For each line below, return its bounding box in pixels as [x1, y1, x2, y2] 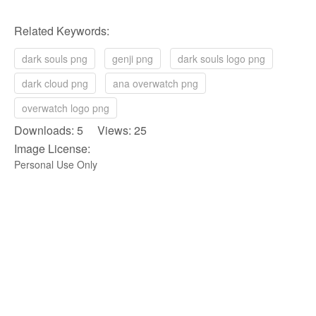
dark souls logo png [178, 51, 265, 66]
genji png [112, 51, 153, 66]
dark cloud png [22, 75, 88, 90]
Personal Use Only [14, 157, 97, 171]
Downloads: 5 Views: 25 [14, 121, 147, 138]
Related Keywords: [14, 22, 109, 39]
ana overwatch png [113, 75, 198, 90]
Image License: [14, 140, 90, 157]
